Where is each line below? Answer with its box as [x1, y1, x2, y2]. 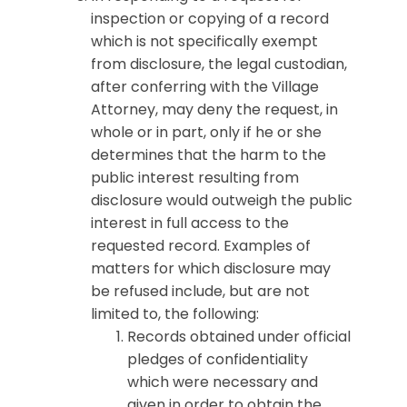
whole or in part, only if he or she [91, 122, 322, 143]
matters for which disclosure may [91, 258, 331, 279]
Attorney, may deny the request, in [91, 99, 338, 120]
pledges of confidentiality [127, 349, 308, 370]
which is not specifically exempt [91, 31, 318, 52]
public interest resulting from [91, 167, 299, 188]
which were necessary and [127, 372, 318, 392]
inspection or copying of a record [91, 8, 329, 29]
